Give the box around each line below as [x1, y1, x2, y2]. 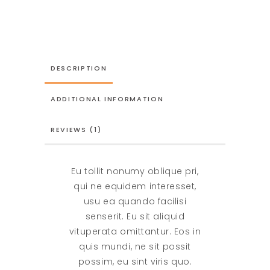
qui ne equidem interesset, [74, 180, 196, 193]
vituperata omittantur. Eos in [69, 225, 201, 238]
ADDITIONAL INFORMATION [51, 94, 164, 104]
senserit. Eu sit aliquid [85, 210, 185, 223]
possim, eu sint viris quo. [78, 256, 192, 268]
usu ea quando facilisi [83, 195, 187, 208]
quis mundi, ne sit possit [79, 240, 191, 253]
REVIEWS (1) [51, 125, 102, 135]
